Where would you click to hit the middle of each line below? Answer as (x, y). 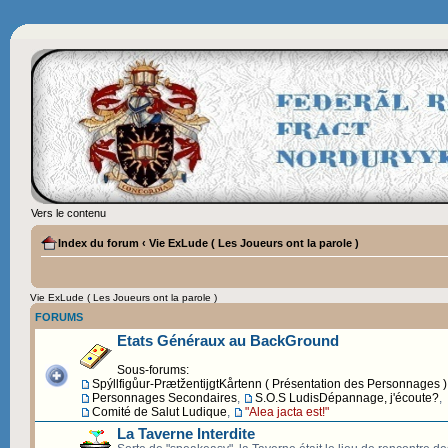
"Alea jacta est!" (287, 412)
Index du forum (98, 243)
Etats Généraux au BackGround (228, 341)
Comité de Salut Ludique (159, 412)
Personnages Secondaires (164, 398)
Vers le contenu (68, 213)
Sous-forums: (153, 370)
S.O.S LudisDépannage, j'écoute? (347, 398)
